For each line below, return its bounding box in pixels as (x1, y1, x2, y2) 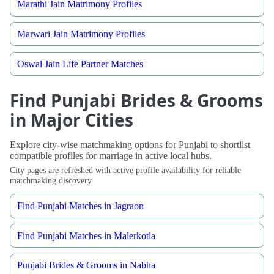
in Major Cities (10, 108, 133, 132)
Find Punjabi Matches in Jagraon (17, 200, 144, 211)
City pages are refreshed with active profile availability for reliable (10, 165, 241, 175)
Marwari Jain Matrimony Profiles (17, 28, 146, 39)
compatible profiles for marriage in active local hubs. (10, 150, 212, 161)
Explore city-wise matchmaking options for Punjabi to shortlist (10, 139, 250, 150)
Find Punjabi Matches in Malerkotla (17, 230, 156, 241)
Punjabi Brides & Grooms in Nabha (17, 260, 156, 271)
